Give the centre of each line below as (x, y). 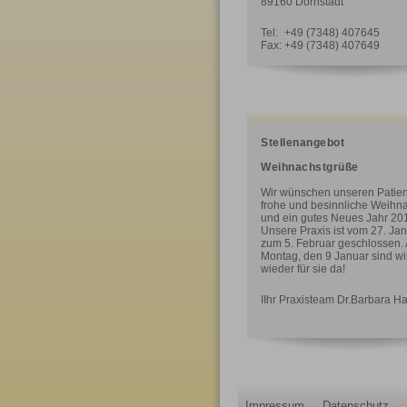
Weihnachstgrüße (310, 167)
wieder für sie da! (303, 269)
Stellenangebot (303, 143)
